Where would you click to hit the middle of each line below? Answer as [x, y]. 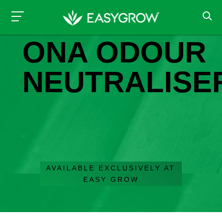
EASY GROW [111, 179]
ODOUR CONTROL [60, 27]
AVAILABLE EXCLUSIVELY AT [111, 168]
